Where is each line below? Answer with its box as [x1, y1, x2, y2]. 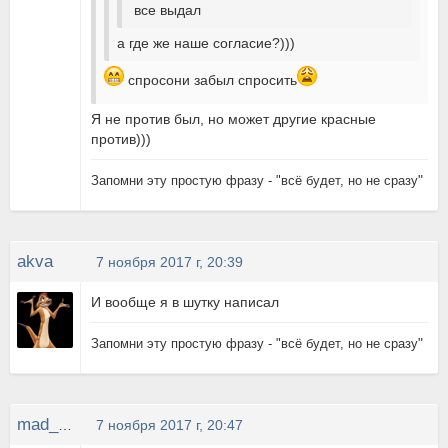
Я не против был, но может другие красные [91, 111, 377, 127]
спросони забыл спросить [124, 71, 298, 88]
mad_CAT [58, 417, 72, 433]
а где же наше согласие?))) [117, 35, 296, 51]
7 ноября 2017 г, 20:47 [96, 417, 244, 433]
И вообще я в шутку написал [91, 294, 280, 310]
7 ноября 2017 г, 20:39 [96, 254, 244, 270]
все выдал [130, 2, 202, 18]
